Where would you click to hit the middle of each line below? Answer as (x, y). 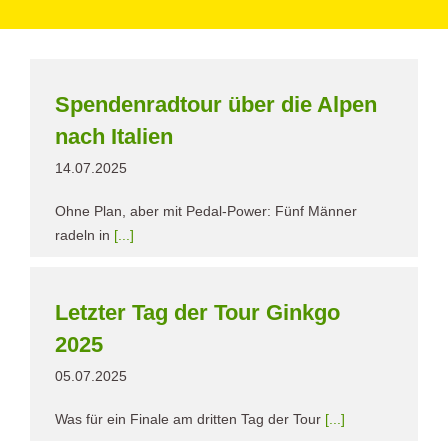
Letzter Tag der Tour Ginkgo (197, 312)
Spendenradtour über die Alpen (216, 104)
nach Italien (114, 136)
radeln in (84, 234)
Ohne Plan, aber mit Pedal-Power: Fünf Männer (206, 210)
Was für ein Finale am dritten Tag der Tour (190, 418)
